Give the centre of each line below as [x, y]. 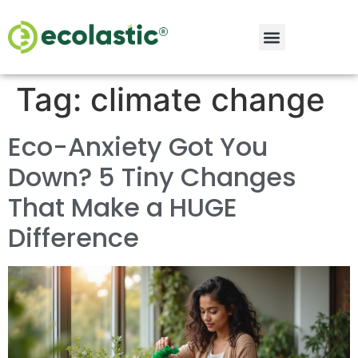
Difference [74, 238]
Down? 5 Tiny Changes [152, 177]
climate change [208, 99]
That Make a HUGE [123, 207]
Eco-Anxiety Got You [138, 147]
